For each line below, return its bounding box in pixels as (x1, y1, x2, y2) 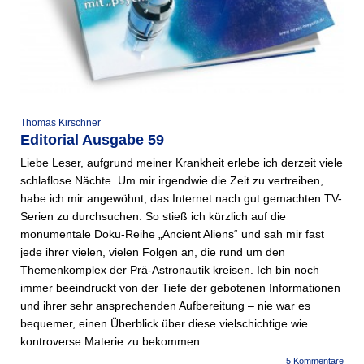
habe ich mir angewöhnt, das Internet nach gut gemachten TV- (20, 192, 342, 206)
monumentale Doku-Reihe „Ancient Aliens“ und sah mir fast (20, 227, 324, 241)
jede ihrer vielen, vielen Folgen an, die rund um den (20, 245, 285, 259)
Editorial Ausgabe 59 (20, 132, 164, 149)
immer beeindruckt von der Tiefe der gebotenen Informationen (20, 281, 340, 295)
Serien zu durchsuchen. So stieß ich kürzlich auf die (20, 210, 286, 223)
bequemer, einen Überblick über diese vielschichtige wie (20, 317, 308, 331)
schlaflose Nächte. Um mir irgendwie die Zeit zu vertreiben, (20, 174, 323, 188)
